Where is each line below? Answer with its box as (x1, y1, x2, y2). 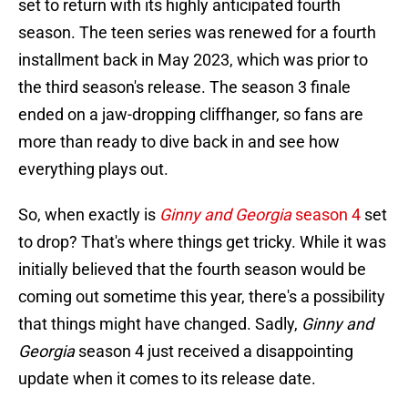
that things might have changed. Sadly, (18, 314, 301, 334)
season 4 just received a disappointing (78, 342, 353, 362)
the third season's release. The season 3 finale (18, 77, 351, 97)
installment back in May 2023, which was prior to (18, 50, 368, 70)
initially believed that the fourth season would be (18, 260, 366, 280)
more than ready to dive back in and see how (18, 132, 340, 152)
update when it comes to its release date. (18, 369, 316, 389)
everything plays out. (18, 159, 168, 179)
